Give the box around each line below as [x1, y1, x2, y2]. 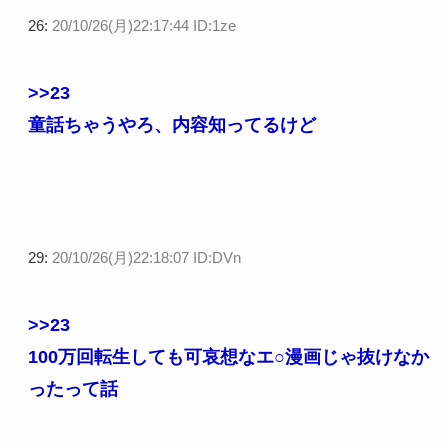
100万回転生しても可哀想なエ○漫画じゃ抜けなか [27, 346, 429, 367]
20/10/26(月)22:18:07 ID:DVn [51, 248, 241, 266]
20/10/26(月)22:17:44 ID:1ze [51, 16, 236, 34]
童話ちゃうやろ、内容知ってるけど [27, 114, 316, 135]
